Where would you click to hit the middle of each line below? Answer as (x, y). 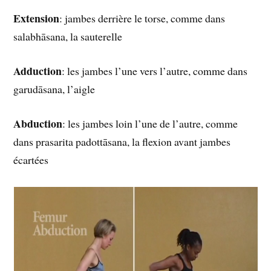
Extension (37, 18)
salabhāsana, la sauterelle (68, 37)
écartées (31, 159)
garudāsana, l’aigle (54, 89)
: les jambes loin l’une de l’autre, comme (150, 123)
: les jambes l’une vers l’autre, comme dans (155, 70)
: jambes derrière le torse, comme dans (142, 18)
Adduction (38, 70)
